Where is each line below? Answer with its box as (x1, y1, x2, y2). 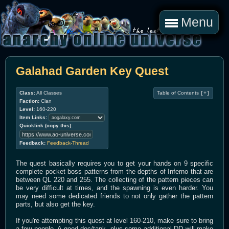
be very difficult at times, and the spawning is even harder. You (16, 184, 213, 192)
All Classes (35, 90, 62, 96)
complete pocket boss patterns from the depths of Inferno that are (16, 168, 213, 176)
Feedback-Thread (47, 140, 89, 146)
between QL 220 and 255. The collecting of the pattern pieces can (16, 176, 213, 184)
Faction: (19, 98, 39, 104)
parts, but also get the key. (16, 200, 95, 209)
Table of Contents (157, 90, 200, 96)
